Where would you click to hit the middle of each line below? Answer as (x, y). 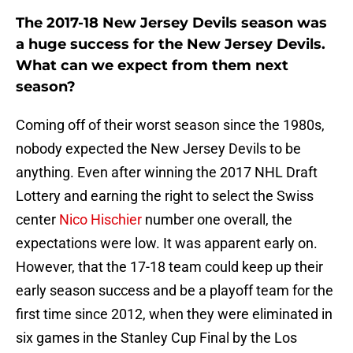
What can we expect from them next (152, 66)
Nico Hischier (100, 220)
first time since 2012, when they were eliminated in (174, 314)
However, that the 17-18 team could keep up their (169, 267)
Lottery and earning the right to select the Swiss (165, 196)
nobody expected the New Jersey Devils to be (158, 149)
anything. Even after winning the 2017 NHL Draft (167, 173)
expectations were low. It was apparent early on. (167, 243)
